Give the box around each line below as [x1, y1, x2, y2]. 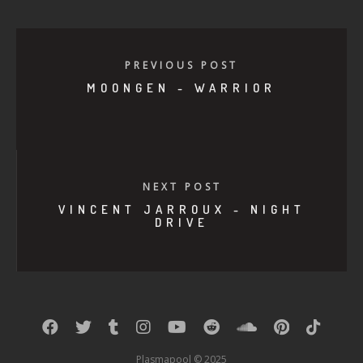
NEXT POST [142, 180, 222, 194]
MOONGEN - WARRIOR [87, 80, 276, 96]
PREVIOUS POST [125, 58, 238, 72]
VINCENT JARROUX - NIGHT [58, 202, 305, 217]
